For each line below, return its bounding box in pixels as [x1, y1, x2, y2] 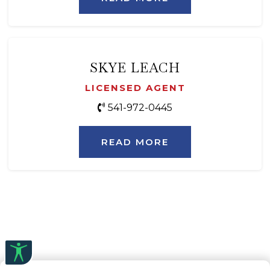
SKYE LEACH [90, 59, 180, 77]
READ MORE [101, 136, 169, 148]
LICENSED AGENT [84, 82, 186, 94]
